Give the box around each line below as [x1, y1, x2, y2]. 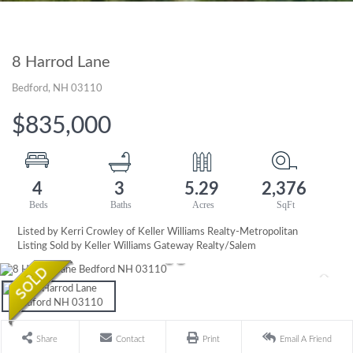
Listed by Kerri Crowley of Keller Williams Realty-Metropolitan [17, 227, 299, 238]
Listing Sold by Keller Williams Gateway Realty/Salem [17, 241, 257, 252]
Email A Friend [279, 335, 332, 344]
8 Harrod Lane [12, 54, 110, 70]
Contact [115, 335, 145, 344]
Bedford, [12, 84, 53, 94]
